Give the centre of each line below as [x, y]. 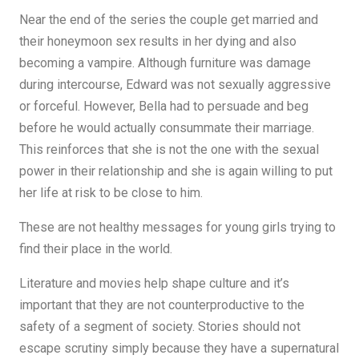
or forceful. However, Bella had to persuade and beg [164, 106]
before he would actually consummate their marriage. [167, 128]
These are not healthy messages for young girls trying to [177, 227]
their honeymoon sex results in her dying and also [158, 41]
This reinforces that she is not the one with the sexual [169, 149]
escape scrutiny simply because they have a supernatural [179, 348]
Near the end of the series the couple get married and [169, 20]
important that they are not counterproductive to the [162, 305]
